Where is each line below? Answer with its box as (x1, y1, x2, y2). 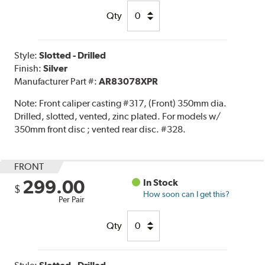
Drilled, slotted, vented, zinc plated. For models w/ (14, 110, 221, 122)
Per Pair (59, 194, 85, 204)
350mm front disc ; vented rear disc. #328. (14, 123, 186, 135)
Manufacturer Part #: (14, 75, 99, 87)
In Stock (143, 176, 179, 188)
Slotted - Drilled (39, 49, 106, 61)
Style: (14, 49, 40, 61)
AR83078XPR (99, 75, 159, 87)
